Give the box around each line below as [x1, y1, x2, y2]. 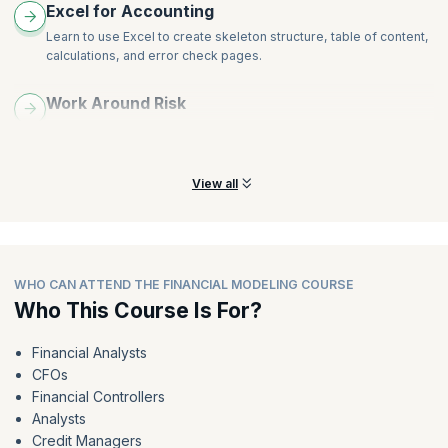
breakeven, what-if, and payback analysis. [45, 140, 296, 156]
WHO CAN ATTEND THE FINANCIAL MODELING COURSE [14, 276, 354, 292]
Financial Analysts [31, 343, 147, 361]
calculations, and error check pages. [45, 48, 262, 64]
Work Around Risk [45, 94, 186, 114]
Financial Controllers [31, 387, 165, 405]
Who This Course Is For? [14, 297, 262, 323]
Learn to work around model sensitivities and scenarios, [45, 121, 379, 137]
